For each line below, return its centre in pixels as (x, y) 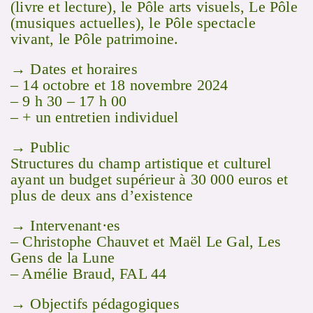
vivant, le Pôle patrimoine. (95, 39)
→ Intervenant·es (66, 226)
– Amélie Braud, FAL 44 (89, 274)
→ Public (41, 147)
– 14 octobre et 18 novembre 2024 (119, 85)
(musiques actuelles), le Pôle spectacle (133, 23)
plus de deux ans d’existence (102, 196)
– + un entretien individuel (95, 117)
